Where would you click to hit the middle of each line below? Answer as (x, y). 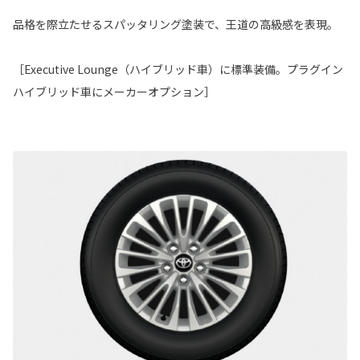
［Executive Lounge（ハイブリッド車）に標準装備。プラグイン (178, 69)
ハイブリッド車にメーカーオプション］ (114, 91)
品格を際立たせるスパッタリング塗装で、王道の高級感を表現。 (176, 24)
